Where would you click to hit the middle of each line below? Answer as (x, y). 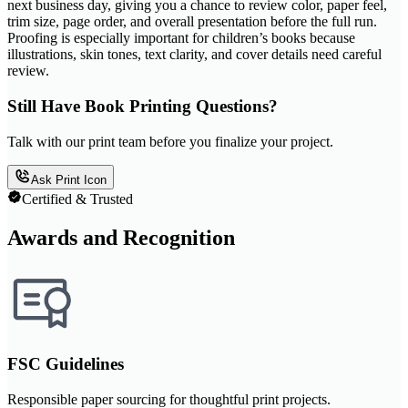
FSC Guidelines (66, 364)
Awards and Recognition (121, 237)
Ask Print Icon (69, 179)
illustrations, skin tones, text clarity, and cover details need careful (194, 55)
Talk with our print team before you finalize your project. (170, 141)
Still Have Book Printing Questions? (143, 107)
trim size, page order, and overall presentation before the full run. (192, 22)
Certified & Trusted (77, 199)
